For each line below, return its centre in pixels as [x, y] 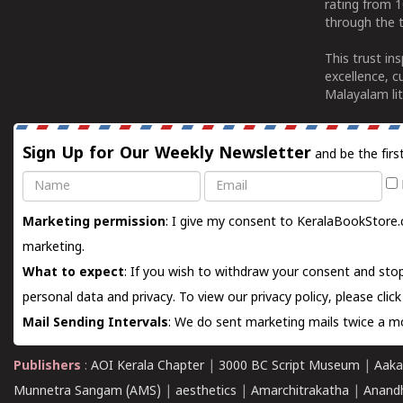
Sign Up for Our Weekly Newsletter [167, 154]
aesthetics [206, 392]
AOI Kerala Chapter [148, 367]
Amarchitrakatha [300, 392]
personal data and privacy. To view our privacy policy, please [200, 298]
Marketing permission [94, 223]
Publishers [49, 367]
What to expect [73, 273]
